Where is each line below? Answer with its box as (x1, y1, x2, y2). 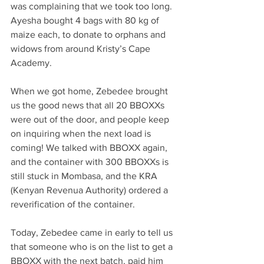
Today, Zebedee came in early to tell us (11, 227, 175, 237)
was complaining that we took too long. (11, 1, 174, 11)
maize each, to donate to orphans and (11, 29, 168, 39)
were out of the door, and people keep (11, 114, 171, 124)
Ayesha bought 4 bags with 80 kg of (11, 15, 161, 25)
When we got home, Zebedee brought (11, 86, 170, 96)
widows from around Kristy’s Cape (11, 44, 153, 54)
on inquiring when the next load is (11, 128, 153, 138)
